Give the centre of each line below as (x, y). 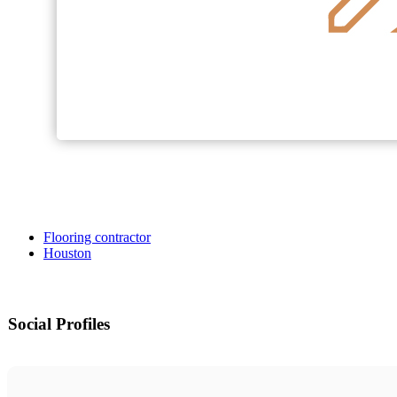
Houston (67, 253)
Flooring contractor (97, 237)
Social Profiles (59, 324)
